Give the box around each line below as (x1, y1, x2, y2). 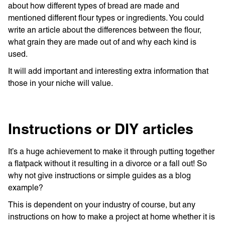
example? (8, 183, 43, 192)
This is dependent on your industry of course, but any (8, 200, 195, 209)
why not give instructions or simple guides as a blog (8, 171, 191, 180)
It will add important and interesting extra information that (8, 66, 208, 76)
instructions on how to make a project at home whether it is (8, 212, 215, 221)
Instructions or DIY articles (8, 124, 193, 137)
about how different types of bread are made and (8, 1, 179, 11)
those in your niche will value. (8, 78, 113, 88)
